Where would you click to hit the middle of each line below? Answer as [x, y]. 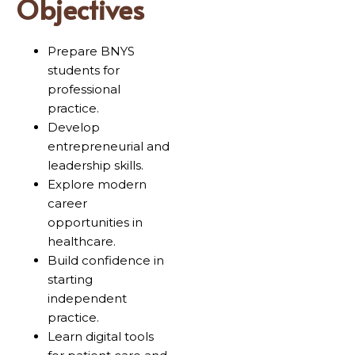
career [67, 204]
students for [84, 71]
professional [84, 90]
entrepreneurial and [109, 147]
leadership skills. [95, 166]
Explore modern [97, 185]
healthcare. [82, 242]
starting [70, 280]
